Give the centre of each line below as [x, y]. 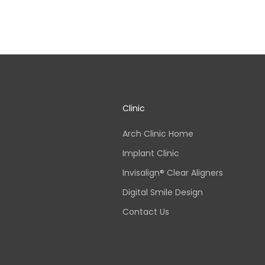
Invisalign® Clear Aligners [173, 172]
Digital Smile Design [163, 192]
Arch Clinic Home [158, 133]
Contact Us [146, 211]
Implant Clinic [151, 153]
